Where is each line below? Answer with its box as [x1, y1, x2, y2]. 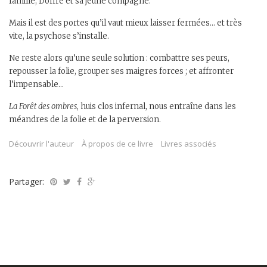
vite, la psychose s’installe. [9, 30, 109, 41]
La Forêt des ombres [9, 101, 77, 111]
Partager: [9, 175, 44, 187]
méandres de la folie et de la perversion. [9, 114, 161, 125]
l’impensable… [9, 79, 64, 89]
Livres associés [161, 138, 216, 149]
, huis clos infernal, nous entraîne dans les [77, 101, 236, 111]
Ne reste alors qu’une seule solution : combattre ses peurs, [9, 52, 229, 63]
